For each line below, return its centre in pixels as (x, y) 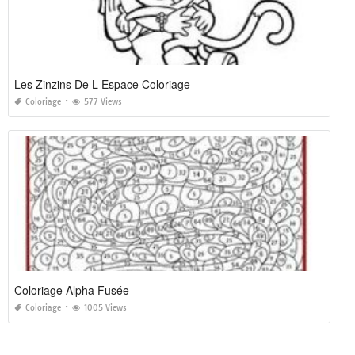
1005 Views (105, 308)
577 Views (103, 102)
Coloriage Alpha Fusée (72, 290)
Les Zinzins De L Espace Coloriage (102, 84)
